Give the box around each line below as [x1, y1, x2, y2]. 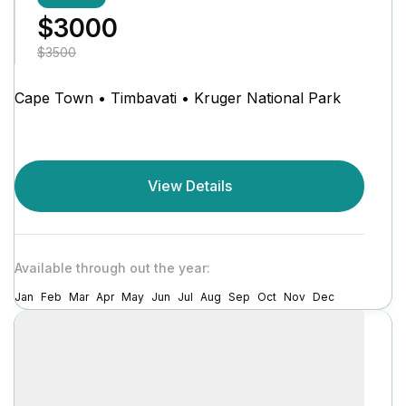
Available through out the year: [14, 260, 210, 276]
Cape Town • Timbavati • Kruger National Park [14, 88, 341, 107]
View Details [147, 177, 232, 196]
